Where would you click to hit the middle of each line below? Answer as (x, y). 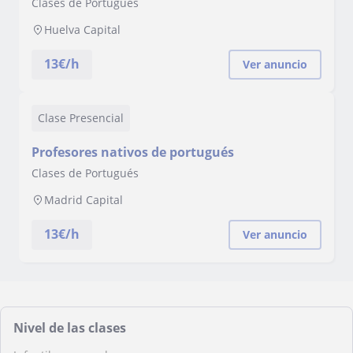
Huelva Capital (82, 30)
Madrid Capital (84, 200)
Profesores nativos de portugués (133, 152)
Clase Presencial (81, 118)
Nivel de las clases (70, 328)
